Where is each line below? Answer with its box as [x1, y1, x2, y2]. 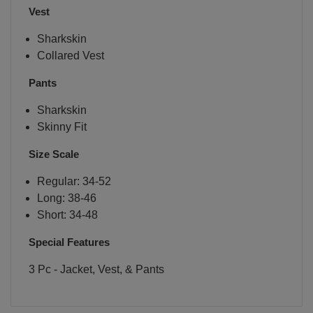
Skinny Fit [36, 120, 87, 133]
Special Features [29, 235, 110, 248]
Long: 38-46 [36, 191, 96, 204]
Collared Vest [36, 49, 104, 61]
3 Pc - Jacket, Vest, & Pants [29, 263, 164, 275]
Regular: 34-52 [36, 175, 111, 187]
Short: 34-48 [36, 208, 98, 221]
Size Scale [29, 147, 79, 160]
